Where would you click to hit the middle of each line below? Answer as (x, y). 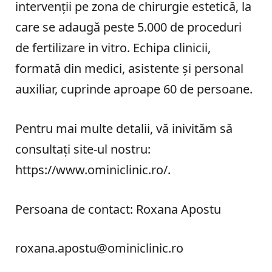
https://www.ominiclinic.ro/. (93, 169)
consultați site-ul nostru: (83, 149)
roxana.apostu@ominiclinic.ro (99, 248)
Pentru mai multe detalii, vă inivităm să (124, 128)
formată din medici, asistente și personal (129, 68)
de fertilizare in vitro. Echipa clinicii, (113, 47)
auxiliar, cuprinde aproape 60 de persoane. (134, 89)
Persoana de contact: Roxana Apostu (118, 209)
